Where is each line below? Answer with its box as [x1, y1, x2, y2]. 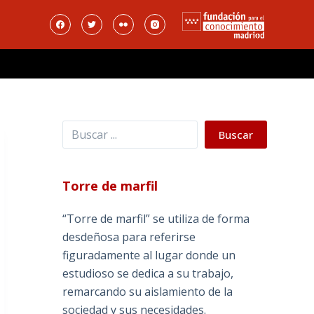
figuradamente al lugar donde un [62, 247, 236, 264]
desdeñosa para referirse [62, 229, 196, 245]
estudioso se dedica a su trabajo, [62, 266, 234, 282]
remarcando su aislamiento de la [62, 284, 233, 300]
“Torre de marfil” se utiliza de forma [62, 211, 250, 227]
